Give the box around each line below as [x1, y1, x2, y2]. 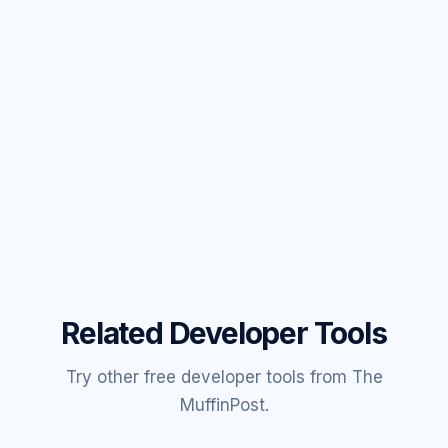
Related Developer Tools [61, 315, 387, 351]
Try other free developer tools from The [65, 367, 383, 387]
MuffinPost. [179, 395, 269, 415]
